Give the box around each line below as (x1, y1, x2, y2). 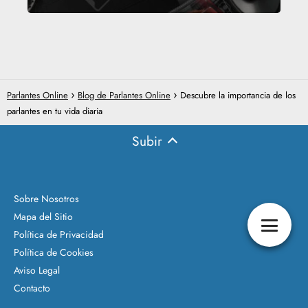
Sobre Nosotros (14, 191, 79, 206)
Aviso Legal (14, 263, 60, 277)
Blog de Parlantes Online (78, 88, 170, 102)
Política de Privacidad (14, 227, 104, 241)
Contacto (14, 280, 50, 295)
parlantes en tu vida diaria (7, 104, 102, 118)
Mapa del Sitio (14, 209, 73, 223)
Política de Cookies (14, 245, 93, 259)
